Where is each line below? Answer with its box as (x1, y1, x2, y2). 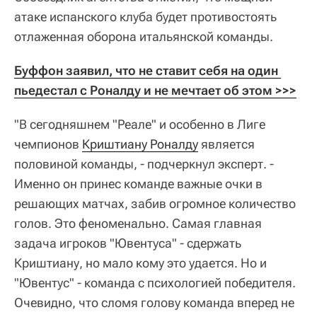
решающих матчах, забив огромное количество (14, 195, 296, 211)
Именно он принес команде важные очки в (14, 175, 263, 191)
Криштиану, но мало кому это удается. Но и (14, 255, 267, 270)
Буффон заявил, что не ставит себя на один (14, 62, 278, 78)
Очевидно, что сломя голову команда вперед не (14, 294, 294, 310)
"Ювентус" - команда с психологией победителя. (14, 275, 296, 290)
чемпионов (14, 136, 82, 151)
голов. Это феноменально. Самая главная (14, 215, 262, 231)
